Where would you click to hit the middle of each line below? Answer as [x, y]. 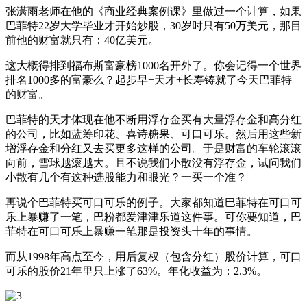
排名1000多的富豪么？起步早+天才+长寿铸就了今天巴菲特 [149, 79]
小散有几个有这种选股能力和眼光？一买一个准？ [126, 177]
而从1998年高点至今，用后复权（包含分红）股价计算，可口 [153, 256]
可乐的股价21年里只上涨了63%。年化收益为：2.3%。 [136, 271]
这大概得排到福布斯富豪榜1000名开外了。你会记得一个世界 [153, 65]
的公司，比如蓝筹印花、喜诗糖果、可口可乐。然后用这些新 [153, 134]
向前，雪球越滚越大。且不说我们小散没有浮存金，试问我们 [153, 162]
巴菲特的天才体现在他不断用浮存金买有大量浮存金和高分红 [153, 119]
